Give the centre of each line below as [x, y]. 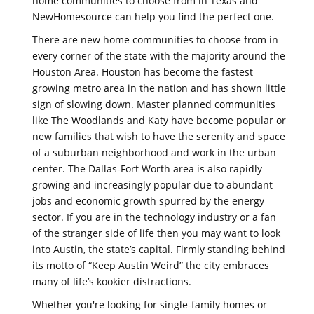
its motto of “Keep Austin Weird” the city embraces [151, 265]
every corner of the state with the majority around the [159, 56]
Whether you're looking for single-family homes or [150, 305]
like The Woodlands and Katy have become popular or [159, 120]
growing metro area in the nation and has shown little [159, 88]
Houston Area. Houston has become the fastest [143, 72]
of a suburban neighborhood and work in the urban [154, 152]
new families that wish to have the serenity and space [159, 136]
